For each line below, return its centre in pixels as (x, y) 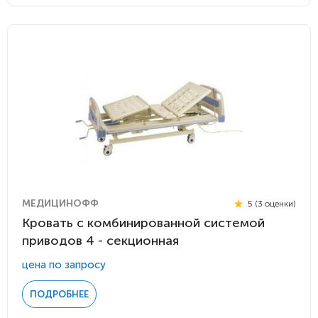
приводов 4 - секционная (100, 241)
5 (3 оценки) (271, 203)
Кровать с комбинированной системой (143, 223)
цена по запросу (64, 265)
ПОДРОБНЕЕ (59, 294)
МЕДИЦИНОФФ (60, 203)
